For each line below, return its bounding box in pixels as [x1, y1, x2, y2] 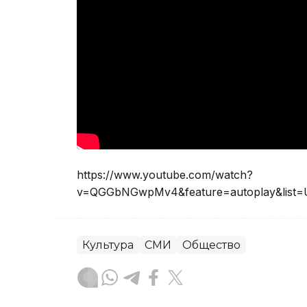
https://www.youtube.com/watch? [77, 168, 253, 182]
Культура [82, 238, 134, 252]
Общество [182, 238, 241, 252]
